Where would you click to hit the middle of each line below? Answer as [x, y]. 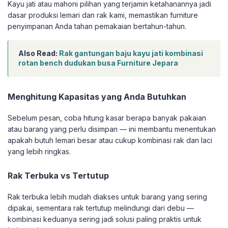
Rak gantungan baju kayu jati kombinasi [131, 53]
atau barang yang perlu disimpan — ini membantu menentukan [112, 129]
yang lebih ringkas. [39, 152]
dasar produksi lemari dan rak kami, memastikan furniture [103, 15]
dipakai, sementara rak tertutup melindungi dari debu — [101, 208]
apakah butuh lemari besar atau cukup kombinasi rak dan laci [110, 140]
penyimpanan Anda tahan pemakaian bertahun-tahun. [97, 26]
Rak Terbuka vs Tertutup [58, 176]
